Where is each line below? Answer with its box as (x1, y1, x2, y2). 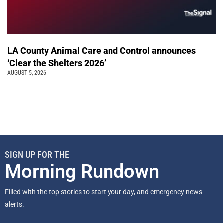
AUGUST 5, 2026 (7, 69, 46, 76)
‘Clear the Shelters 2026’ (7, 57, 108, 68)
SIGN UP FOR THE (5, 149, 69, 160)
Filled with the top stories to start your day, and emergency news (5, 187, 202, 196)
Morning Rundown (5, 160, 159, 182)
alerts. (5, 200, 26, 208)
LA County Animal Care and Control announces (7, 45, 196, 56)
